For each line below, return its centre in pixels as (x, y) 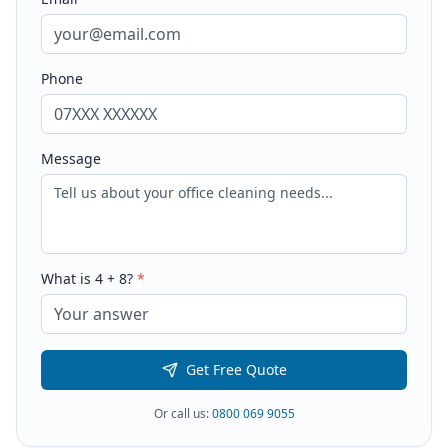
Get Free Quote (236, 369)
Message (71, 158)
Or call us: (182, 413)
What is (68, 278)
